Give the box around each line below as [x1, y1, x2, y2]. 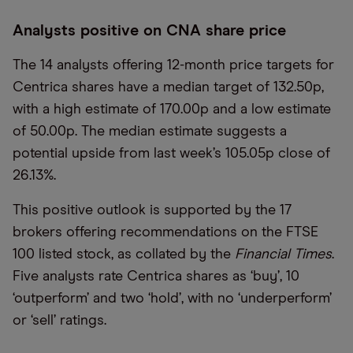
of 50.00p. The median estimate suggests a [13, 124, 287, 139]
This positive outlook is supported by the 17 [13, 203, 292, 217]
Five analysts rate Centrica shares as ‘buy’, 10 [13, 269, 299, 284]
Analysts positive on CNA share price [13, 23, 286, 39]
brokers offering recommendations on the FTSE [13, 225, 318, 240]
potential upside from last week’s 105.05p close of [13, 147, 330, 161]
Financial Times [235, 247, 332, 262]
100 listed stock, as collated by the [13, 247, 235, 262]
